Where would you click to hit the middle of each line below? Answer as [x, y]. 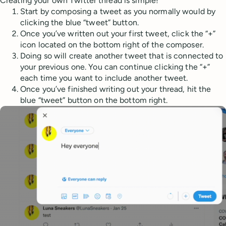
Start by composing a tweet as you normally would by [118, 12]
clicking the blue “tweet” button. [79, 23]
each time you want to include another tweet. [104, 78]
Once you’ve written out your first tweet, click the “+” [118, 34]
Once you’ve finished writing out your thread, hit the [116, 89]
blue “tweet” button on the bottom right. [94, 100]
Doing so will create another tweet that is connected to [122, 56]
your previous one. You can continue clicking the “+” [115, 67]
